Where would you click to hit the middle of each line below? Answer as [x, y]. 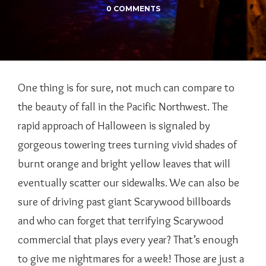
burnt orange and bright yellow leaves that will [124, 164]
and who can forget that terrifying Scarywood [121, 221]
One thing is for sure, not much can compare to [126, 88]
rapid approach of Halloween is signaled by [114, 126]
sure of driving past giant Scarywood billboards [124, 202]
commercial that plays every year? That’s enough [128, 240]
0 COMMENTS [133, 9]
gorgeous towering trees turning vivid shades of [127, 145]
